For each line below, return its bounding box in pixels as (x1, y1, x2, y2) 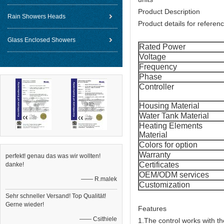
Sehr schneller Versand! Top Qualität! (5, 192, 106, 199)
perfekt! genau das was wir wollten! (5, 152, 100, 159)
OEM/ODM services (139, 170, 209, 179)
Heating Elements (139, 121, 202, 130)
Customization (139, 180, 190, 189)
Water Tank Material (139, 111, 209, 120)
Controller (139, 82, 174, 91)
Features (138, 204, 166, 212)
